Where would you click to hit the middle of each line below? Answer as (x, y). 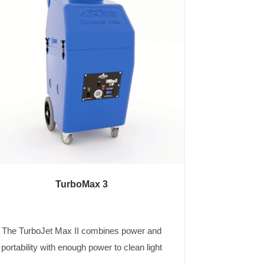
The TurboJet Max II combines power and (82, 231)
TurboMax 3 (82, 184)
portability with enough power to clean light (82, 247)
